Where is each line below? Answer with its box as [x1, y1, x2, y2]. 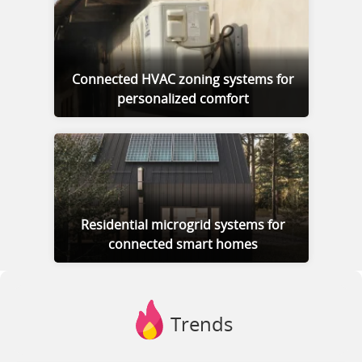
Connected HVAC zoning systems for [72, 73, 294, 86]
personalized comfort [117, 92, 249, 106]
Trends [170, 315, 233, 335]
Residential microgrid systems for [81, 218, 285, 232]
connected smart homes [108, 238, 258, 251]
